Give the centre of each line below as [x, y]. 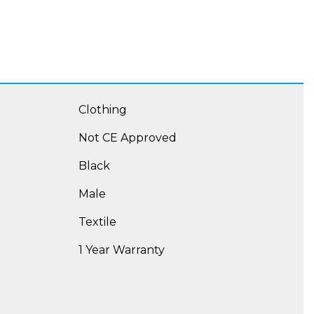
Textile [97, 222]
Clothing [103, 110]
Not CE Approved [128, 138]
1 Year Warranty [122, 250]
